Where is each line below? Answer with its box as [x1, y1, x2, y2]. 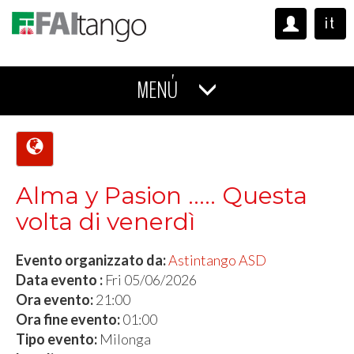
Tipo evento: [16, 330, 100, 348]
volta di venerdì [16, 207, 195, 236]
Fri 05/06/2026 [105, 271, 197, 288]
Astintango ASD [168, 251, 266, 269]
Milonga [100, 330, 151, 348]
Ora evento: [16, 291, 96, 308]
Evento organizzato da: [16, 251, 168, 269]
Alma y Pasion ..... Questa [16, 181, 307, 210]
